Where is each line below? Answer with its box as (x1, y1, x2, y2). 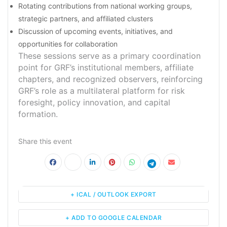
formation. (18, 109, 58, 120)
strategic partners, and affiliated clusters (18, 14, 153, 23)
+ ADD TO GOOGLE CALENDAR (65, 214, 162, 222)
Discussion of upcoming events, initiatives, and (18, 27, 173, 36)
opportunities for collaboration (18, 40, 118, 49)
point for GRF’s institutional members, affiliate (18, 62, 194, 73)
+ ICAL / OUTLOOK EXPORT (70, 191, 157, 199)
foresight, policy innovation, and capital (18, 97, 170, 108)
